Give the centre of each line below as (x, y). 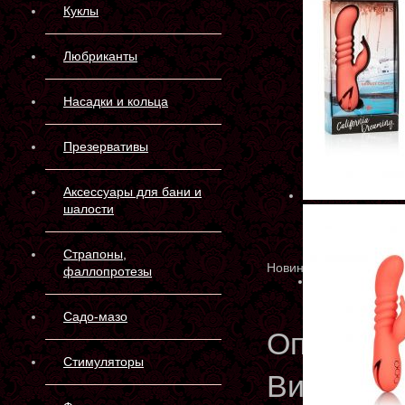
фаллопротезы (108, 271)
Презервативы (106, 146)
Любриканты (100, 56)
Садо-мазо (95, 316)
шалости (89, 209)
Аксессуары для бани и (132, 192)
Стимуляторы (104, 362)
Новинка (292, 268)
